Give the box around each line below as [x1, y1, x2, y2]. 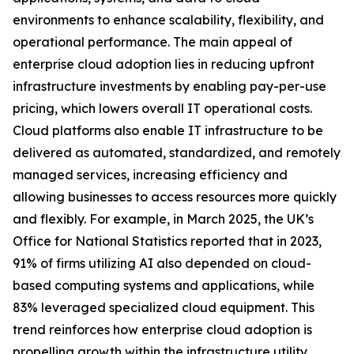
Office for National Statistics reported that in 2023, [13, 233, 322, 250]
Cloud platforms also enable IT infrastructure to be [13, 122, 323, 139]
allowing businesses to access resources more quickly [13, 189, 337, 205]
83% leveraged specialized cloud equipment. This [13, 299, 314, 316]
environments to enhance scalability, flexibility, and [13, 12, 324, 28]
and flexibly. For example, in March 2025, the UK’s [13, 211, 314, 228]
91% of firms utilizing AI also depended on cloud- [13, 255, 311, 272]
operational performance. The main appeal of [13, 34, 292, 51]
